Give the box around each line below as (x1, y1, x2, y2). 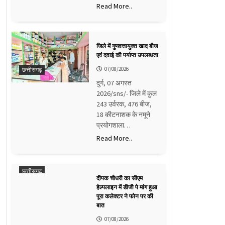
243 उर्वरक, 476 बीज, (96, 99, 152, 108)
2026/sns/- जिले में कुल (96, 88, 157, 98)
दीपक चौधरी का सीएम (96, 174, 143, 182)
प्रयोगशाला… (96, 120, 131, 130)
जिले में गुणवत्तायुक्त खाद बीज (96, 42, 158, 50)
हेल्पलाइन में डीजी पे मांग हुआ (96, 183, 157, 191)
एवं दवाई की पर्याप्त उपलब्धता (96, 51, 158, 59)
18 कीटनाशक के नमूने (96, 109, 150, 119)
